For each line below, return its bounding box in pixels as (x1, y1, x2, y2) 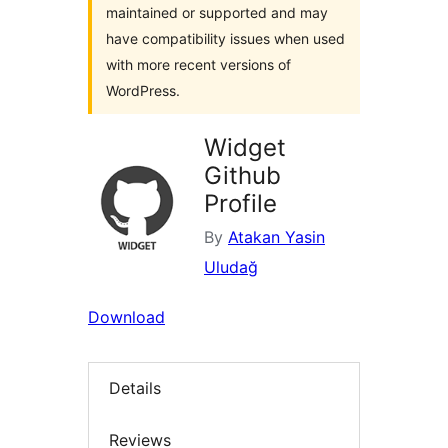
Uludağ (204, 257, 258, 278)
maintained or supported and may (106, 4, 328, 22)
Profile (204, 189, 277, 219)
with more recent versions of (106, 56, 291, 74)
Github (204, 161, 281, 191)
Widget (204, 133, 286, 163)
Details (109, 378, 161, 399)
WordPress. (106, 82, 180, 100)
